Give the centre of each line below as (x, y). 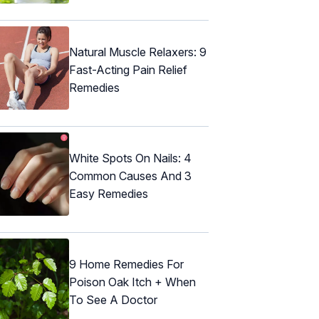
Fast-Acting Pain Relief (128, 70)
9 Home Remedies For (126, 265)
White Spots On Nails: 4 (130, 158)
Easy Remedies (109, 194)
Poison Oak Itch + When (132, 282)
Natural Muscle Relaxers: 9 (138, 52)
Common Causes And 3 (130, 176)
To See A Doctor (113, 300)
